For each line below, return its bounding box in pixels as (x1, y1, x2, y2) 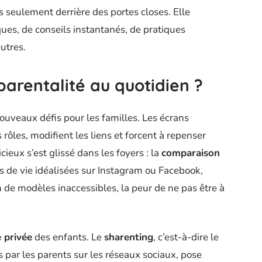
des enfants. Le (32, 230, 104, 244)
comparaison (161, 146, 220, 160)
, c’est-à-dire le (153, 230, 219, 244)
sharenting (104, 230, 153, 244)
